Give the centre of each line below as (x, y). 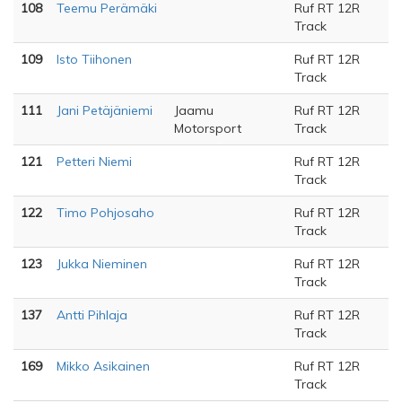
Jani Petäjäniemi (105, 110)
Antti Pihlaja (92, 315)
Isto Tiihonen (94, 59)
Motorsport (208, 128)
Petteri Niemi (94, 162)
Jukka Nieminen (102, 264)
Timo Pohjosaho (105, 213)
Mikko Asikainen (103, 366)
